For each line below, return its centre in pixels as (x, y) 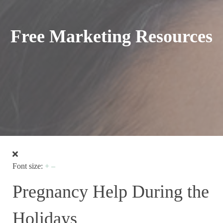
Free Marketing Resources (111, 36)
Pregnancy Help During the (111, 192)
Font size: (28, 166)
